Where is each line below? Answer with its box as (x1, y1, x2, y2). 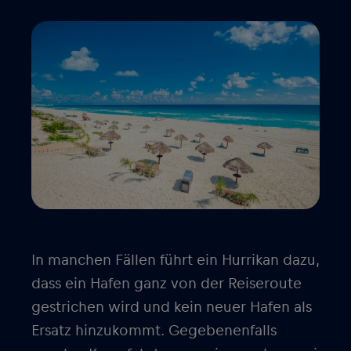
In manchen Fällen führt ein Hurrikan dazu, (31, 252, 320, 268)
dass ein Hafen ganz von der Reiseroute (31, 276, 302, 291)
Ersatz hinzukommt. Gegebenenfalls (31, 323, 277, 338)
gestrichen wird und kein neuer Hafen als (31, 299, 312, 315)
